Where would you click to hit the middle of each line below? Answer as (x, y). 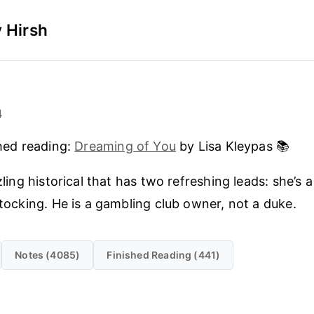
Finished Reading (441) (164, 254)
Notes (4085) (48, 254)
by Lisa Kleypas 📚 (233, 146)
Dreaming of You (125, 146)
